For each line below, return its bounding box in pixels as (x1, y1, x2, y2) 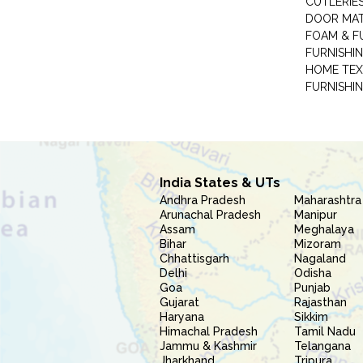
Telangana (294, 340, 352, 352)
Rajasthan (294, 296, 348, 309)
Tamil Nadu (294, 325, 357, 338)
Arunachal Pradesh (160, 208, 261, 221)
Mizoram (294, 237, 342, 250)
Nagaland (294, 252, 347, 265)
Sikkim (294, 310, 329, 323)
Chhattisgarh (160, 252, 229, 265)
